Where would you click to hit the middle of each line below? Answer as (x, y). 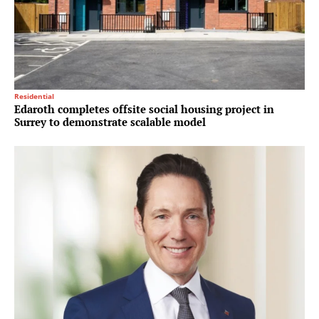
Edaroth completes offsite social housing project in (144, 109)
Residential (34, 96)
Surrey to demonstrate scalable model (110, 121)
